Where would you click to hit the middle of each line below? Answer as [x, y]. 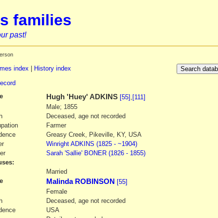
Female [56, 191]
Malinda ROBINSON [80, 181]
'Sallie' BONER [85, 153]
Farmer [56, 125]
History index [52, 69]
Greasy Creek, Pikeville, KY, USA [94, 134]
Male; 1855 [62, 107]
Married [56, 171]
